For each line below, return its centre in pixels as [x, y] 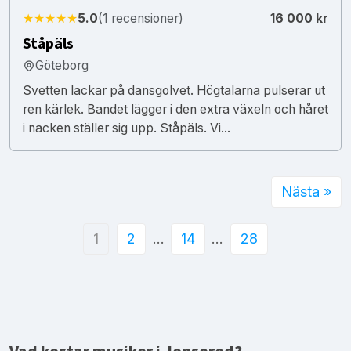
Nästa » [306, 191]
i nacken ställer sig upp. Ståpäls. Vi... [127, 128]
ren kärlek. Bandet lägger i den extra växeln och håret [175, 109]
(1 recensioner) [141, 18]
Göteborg [62, 65]
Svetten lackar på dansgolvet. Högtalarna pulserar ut [174, 90]
